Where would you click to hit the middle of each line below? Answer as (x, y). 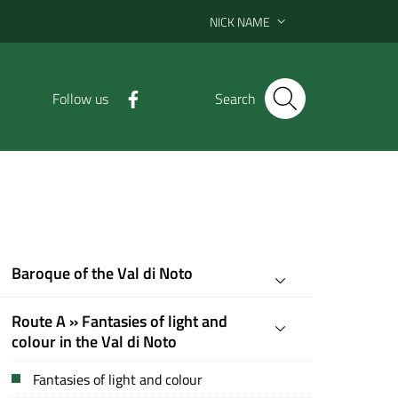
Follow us (80, 99)
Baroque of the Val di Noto (103, 273)
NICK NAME (240, 21)
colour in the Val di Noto (95, 342)
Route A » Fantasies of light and (120, 321)
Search (235, 99)
